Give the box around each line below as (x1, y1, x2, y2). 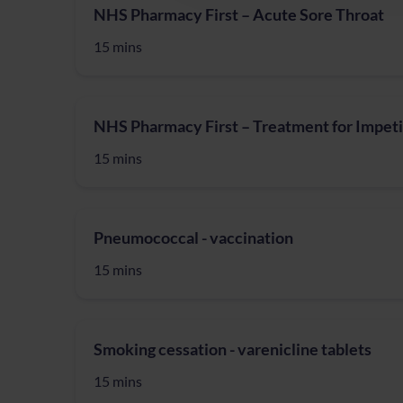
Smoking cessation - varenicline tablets (94, 339, 372, 359)
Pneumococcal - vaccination (94, 228, 293, 247)
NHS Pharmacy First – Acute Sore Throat (94, 4, 384, 24)
